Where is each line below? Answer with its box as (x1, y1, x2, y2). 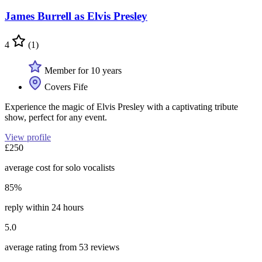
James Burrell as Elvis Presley (5, 10, 147, 23)
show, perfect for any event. (5, 112, 107, 122)
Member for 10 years (42, 65, 122, 75)
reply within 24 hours (5, 202, 84, 212)
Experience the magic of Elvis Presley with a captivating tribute (5, 102, 238, 112)
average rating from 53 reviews (5, 242, 119, 252)
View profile (5, 132, 51, 142)
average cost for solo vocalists (5, 163, 115, 173)
